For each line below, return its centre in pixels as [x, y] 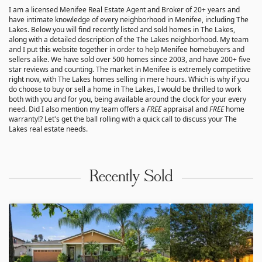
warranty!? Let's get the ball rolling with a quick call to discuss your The [123, 119]
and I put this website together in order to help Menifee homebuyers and [127, 49]
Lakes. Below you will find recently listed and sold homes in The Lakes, [122, 29]
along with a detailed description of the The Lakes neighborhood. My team [129, 39]
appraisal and [185, 109]
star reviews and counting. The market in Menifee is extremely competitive [130, 69]
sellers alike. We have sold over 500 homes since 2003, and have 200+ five [130, 59]
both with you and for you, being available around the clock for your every [127, 99]
